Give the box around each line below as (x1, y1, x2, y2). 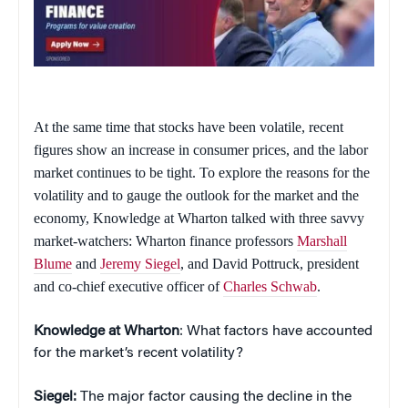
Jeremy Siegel (100, 256, 180, 272)
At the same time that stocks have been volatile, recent (34, 119, 343, 136)
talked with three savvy (228, 210, 364, 227)
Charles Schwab (223, 279, 317, 295)
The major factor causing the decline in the (76, 390, 352, 405)
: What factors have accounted (179, 324, 372, 340)
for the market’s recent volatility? (34, 346, 243, 362)
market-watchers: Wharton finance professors (34, 233, 297, 250)
